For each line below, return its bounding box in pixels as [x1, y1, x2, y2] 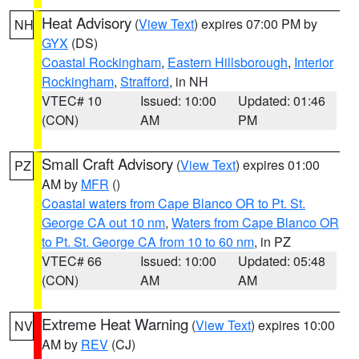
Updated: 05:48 [238, 252, 326, 270]
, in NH [169, 72, 208, 91]
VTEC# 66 [42, 252, 102, 270]
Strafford [120, 72, 169, 91]
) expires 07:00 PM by [194, 14, 317, 33]
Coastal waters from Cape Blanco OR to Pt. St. [42, 194, 305, 212]
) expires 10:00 [251, 316, 335, 334]
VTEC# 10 [42, 91, 102, 110]
